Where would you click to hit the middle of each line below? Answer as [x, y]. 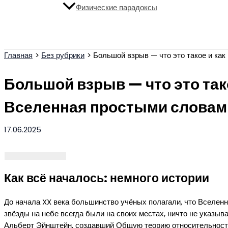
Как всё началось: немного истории [107, 178]
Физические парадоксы [117, 8]
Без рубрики [63, 55]
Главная [18, 55]
